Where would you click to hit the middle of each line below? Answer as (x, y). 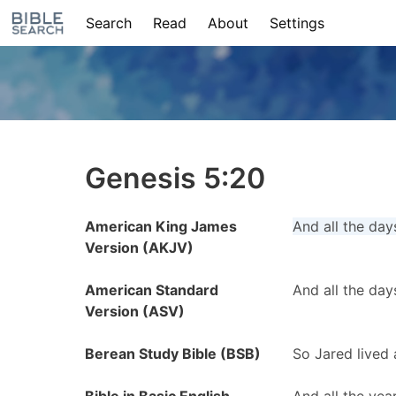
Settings (297, 23)
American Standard (152, 290)
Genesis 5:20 (175, 178)
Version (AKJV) (139, 247)
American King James (161, 226)
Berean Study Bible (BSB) (173, 354)
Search (108, 23)
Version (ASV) (135, 311)
